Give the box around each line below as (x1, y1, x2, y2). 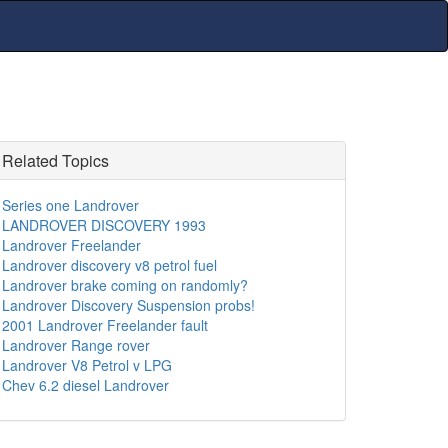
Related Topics (2, 149, 109, 172)
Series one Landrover (2, 195, 139, 215)
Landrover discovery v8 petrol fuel (2, 255, 217, 275)
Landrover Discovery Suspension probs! (2, 295, 255, 315)
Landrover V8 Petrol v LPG (2, 355, 172, 375)
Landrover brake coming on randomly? (2, 275, 248, 295)
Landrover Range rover (2, 335, 150, 355)
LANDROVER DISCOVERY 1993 (2, 215, 206, 235)
